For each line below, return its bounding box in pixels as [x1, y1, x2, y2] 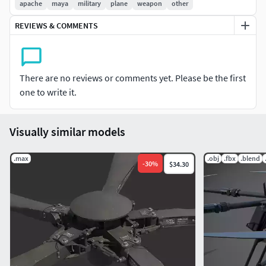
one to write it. [20, 86, 77, 99]
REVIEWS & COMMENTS [15, 20, 98, 31]
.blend [240, 154, 260, 163]
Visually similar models [9, 124, 125, 140]
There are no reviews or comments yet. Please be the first [20, 72, 246, 84]
